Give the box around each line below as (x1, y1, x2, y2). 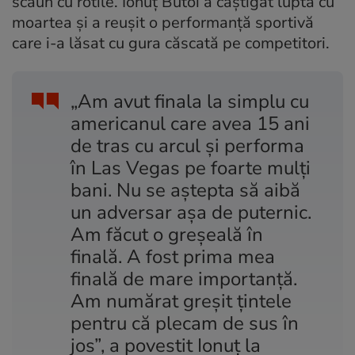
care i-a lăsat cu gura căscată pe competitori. (12, 32, 330, 54)
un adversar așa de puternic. (71, 199, 311, 225)
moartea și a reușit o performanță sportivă (12, 11, 314, 33)
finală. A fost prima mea (71, 243, 275, 269)
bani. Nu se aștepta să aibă (71, 177, 300, 203)
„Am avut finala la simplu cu (71, 88, 309, 114)
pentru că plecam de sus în (71, 310, 299, 336)
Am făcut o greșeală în (71, 221, 263, 247)
